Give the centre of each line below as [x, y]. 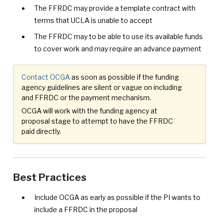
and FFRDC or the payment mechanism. [86, 98]
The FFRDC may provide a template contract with [115, 8]
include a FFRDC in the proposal [86, 210]
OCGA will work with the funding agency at [89, 111]
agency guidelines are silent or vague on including [101, 88]
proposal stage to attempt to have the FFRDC [97, 121]
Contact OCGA [45, 77]
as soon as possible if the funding [125, 77]
